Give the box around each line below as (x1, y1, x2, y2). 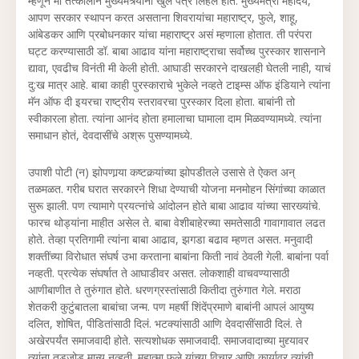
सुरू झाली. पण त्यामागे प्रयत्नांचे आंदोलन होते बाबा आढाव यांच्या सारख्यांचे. (28, 198, 321, 213)
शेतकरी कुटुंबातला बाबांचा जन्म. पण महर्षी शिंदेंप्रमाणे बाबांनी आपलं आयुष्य (28, 299, 314, 314)
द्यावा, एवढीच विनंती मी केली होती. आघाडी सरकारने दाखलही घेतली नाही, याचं (28, 60, 331, 75)
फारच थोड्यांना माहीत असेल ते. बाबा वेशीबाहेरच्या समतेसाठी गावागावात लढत (28, 215, 325, 230)
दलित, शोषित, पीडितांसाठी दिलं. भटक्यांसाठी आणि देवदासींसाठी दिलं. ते (28, 316, 302, 331)
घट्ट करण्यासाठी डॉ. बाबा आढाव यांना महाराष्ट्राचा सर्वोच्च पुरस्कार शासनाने (28, 43, 325, 58)
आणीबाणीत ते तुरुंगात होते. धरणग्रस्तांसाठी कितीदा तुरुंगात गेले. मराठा (28, 282, 301, 297)
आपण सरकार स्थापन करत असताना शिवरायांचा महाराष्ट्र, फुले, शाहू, (28, 10, 298, 25)
